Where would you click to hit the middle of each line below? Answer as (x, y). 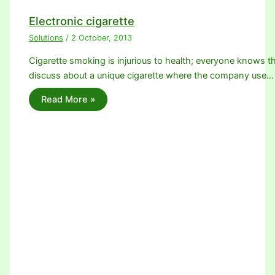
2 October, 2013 (102, 38)
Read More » (68, 99)
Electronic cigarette (82, 21)
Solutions (46, 38)
